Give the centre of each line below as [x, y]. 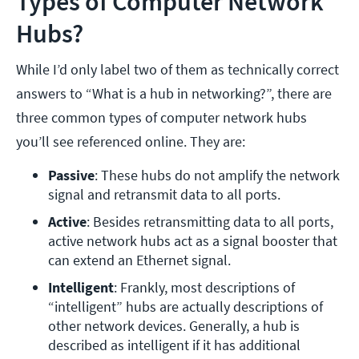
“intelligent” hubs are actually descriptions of [186, 307]
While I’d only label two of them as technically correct [177, 70]
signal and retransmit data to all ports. [166, 195]
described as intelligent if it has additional [174, 345]
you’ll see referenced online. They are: [132, 142]
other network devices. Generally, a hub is [174, 326]
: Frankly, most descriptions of [204, 288]
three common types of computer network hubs [161, 118]
